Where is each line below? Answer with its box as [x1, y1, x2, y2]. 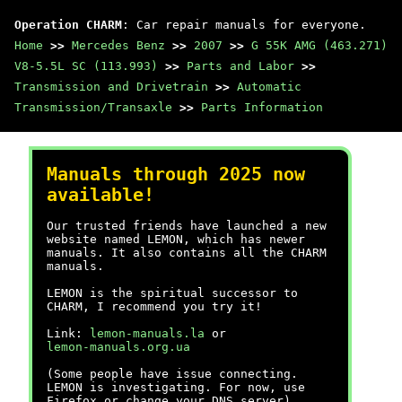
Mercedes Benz [72, 39, 165, 52]
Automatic [237, 80, 301, 93]
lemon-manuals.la [90, 327, 205, 340]
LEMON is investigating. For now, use [47, 380, 305, 394]
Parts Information [201, 100, 323, 114]
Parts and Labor [187, 59, 294, 73]
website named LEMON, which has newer [47, 232, 305, 246]
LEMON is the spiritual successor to [47, 286, 298, 300]
